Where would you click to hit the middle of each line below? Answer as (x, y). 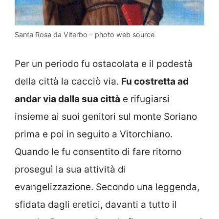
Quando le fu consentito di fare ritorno (98, 152)
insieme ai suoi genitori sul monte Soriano (106, 116)
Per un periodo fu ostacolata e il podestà (104, 64)
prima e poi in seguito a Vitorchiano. (94, 134)
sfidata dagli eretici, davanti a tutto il (96, 204)
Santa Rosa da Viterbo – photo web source (85, 35)
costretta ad (160, 81)
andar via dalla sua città (67, 99)
